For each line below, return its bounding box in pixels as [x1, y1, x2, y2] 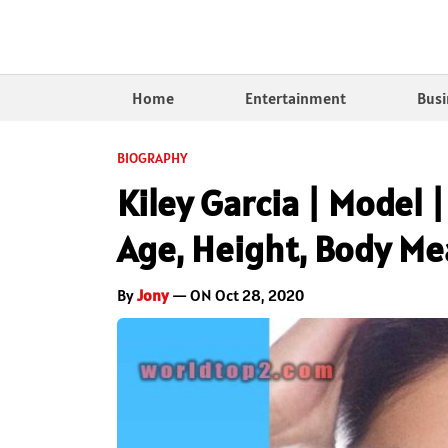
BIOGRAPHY [117, 148, 188, 167]
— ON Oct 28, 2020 [169, 284, 304, 305]
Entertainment [244, 87, 346, 108]
